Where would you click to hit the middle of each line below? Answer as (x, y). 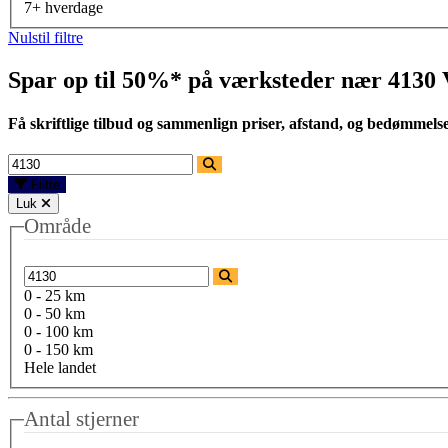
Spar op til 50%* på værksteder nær (198, 79)
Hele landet (60, 367)
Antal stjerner (81, 419)
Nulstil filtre (45, 37)
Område (57, 226)
